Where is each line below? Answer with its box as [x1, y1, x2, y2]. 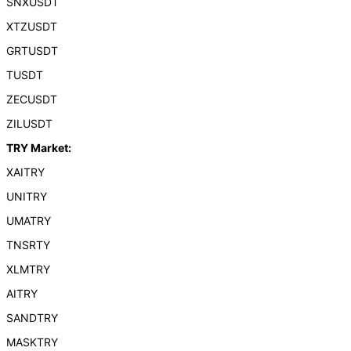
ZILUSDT [5, 117, 52, 130]
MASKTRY [5, 335, 58, 349]
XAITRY [5, 165, 45, 179]
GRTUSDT [5, 44, 58, 57]
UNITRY [5, 190, 47, 203]
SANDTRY [5, 311, 58, 324]
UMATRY [5, 214, 51, 227]
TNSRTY [5, 238, 50, 251]
